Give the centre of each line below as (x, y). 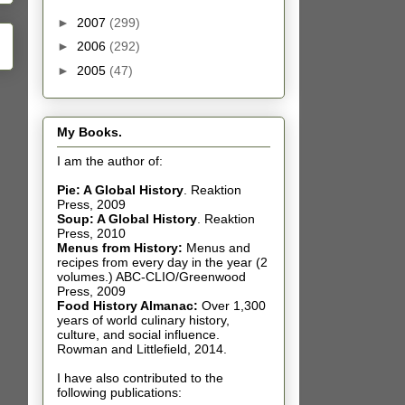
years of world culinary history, (143, 320)
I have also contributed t (126, 378)
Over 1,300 (234, 306)
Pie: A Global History (120, 190)
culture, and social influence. (138, 335)
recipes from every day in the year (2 (162, 263)
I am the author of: (110, 161)
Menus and (218, 248)
